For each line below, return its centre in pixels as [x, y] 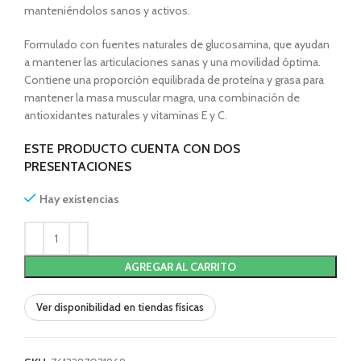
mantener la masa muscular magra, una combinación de [162, 98]
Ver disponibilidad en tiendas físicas [120, 307]
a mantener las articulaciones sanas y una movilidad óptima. [172, 62]
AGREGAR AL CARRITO [180, 267]
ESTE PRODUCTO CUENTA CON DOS [132, 149]
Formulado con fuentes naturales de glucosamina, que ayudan [177, 45]
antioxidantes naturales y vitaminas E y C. [126, 116]
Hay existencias [79, 199]
